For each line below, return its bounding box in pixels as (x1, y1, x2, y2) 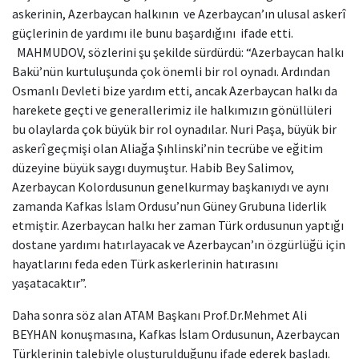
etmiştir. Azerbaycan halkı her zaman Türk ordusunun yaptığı (12, 216, 344, 233)
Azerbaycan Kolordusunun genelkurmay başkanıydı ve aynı (12, 178, 329, 195)
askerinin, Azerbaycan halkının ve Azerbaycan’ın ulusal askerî (12, 5, 345, 22)
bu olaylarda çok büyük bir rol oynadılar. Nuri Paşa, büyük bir (12, 120, 337, 137)
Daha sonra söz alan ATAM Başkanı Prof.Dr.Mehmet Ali (12, 306, 307, 323)
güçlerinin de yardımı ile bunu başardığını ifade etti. (12, 24, 293, 41)
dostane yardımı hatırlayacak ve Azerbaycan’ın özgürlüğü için (12, 236, 345, 252)
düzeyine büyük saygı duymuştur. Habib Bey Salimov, (12, 159, 294, 175)
